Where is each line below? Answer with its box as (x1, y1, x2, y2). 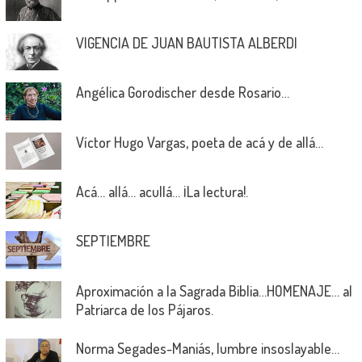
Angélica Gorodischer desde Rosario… (75, 83, 289, 102)
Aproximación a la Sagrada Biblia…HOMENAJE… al (75, 281, 352, 300)
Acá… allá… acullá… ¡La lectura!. (75, 183, 248, 201)
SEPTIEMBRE (75, 232, 150, 250)
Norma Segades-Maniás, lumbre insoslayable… (75, 339, 339, 357)
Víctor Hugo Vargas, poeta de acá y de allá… (75, 133, 323, 151)
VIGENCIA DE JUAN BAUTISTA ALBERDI (75, 34, 297, 53)
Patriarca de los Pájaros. (75, 300, 213, 318)
